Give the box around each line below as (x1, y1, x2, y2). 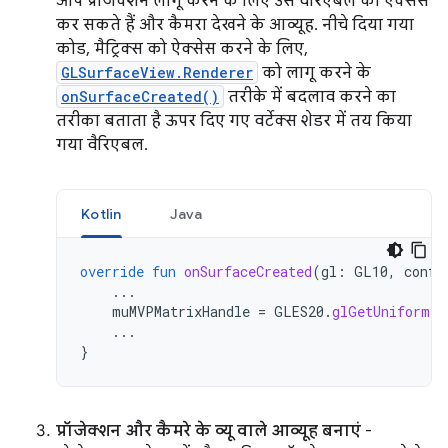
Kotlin (81, 204, 122, 223)
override (80, 261, 144, 281)
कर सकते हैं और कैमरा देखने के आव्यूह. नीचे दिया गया (56, 14, 414, 35)
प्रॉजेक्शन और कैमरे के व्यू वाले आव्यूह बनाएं (56, 420, 361, 441)
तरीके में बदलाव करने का (224, 86, 396, 107)
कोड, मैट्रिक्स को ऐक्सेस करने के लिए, (56, 38, 308, 59)
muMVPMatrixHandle (112, 301, 250, 321)
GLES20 (274, 301, 324, 321)
